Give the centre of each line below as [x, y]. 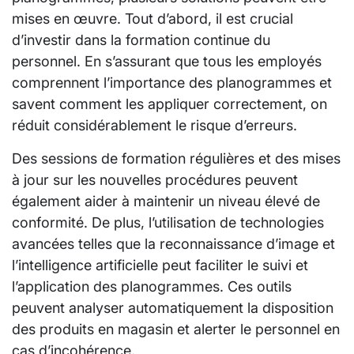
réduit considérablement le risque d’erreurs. [154, 125]
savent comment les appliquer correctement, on [169, 104]
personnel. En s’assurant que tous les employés [167, 61]
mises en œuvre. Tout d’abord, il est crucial [153, 18]
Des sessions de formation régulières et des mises [176, 158]
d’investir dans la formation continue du [141, 40]
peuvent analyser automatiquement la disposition [173, 307]
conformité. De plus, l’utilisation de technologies [168, 222]
